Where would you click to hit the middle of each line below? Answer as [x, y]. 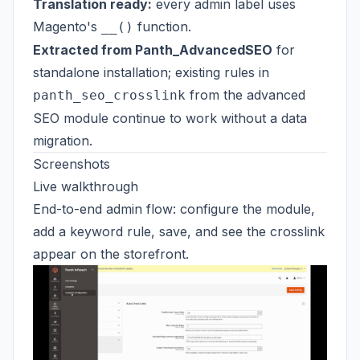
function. [162, 27]
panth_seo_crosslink [109, 95]
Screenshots [72, 164]
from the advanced [245, 95]
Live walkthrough [86, 186]
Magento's [67, 27]
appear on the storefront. [111, 254]
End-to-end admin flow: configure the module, [174, 209]
